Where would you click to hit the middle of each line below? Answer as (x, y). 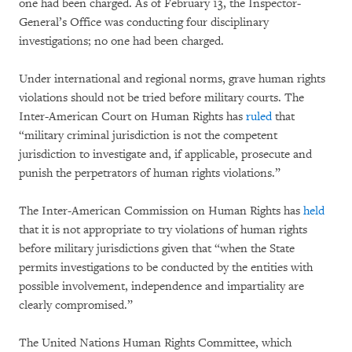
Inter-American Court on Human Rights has (132, 117)
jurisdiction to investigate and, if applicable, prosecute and (165, 155)
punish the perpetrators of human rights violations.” (150, 174)
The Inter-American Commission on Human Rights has (161, 211)
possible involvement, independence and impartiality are (161, 287)
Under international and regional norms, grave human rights (172, 79)
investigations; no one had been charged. (121, 42)
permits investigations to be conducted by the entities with (166, 268)
